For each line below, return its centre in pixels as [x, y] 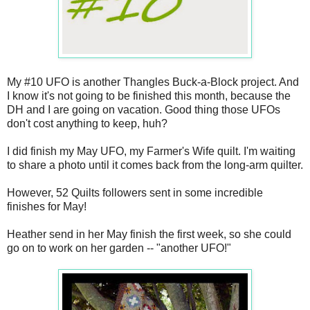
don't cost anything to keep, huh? [87, 124]
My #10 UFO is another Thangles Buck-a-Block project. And [153, 82]
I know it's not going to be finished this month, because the [149, 96]
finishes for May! [47, 207]
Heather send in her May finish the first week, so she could [149, 235]
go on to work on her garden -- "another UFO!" [119, 248]
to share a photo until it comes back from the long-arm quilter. [155, 165]
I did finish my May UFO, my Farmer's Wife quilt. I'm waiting [151, 152]
